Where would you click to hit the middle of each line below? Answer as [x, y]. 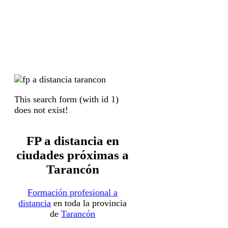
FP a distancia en [73, 140]
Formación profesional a [73, 192]
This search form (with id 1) [66, 99]
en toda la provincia [89, 203]
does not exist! [41, 110]
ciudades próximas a [73, 155]
